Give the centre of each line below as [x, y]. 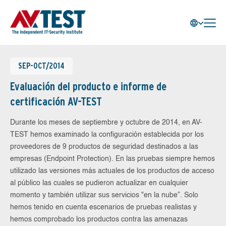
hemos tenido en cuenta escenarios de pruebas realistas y [103, 207]
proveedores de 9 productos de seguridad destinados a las [104, 147]
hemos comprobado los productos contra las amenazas [99, 219]
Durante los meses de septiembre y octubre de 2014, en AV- [106, 123]
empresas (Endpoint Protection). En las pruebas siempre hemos [112, 159]
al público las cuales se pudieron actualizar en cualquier [99, 183]
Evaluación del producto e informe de [88, 86]
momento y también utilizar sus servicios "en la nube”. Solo [104, 195]
